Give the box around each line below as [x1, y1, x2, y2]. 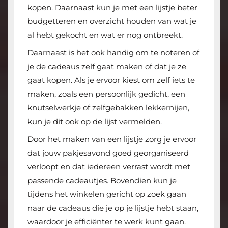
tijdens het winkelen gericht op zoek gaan [27, 189, 186, 199]
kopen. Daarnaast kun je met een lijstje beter [27, 2, 197, 12]
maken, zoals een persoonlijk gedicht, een [27, 89, 185, 99]
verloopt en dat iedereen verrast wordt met [27, 161, 190, 172]
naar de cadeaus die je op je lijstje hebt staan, [27, 203, 198, 213]
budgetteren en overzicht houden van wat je [27, 16, 196, 26]
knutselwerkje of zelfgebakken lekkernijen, [27, 102, 189, 112]
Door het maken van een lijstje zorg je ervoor [27, 134, 196, 144]
